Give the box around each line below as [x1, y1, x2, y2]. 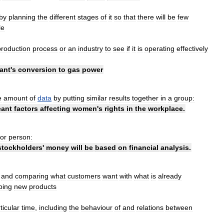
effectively [176, 44, 208, 52]
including [39, 203, 67, 211]
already [158, 171, 181, 180]
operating [144, 44, 174, 52]
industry [78, 44, 103, 52]
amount [3, 93, 27, 102]
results [109, 93, 130, 102]
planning [8, 12, 35, 21]
